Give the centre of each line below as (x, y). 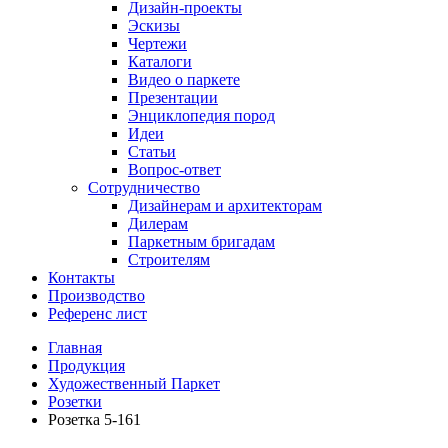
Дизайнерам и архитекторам (225, 205)
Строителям (169, 259)
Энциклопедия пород (201, 115)
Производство (96, 295)
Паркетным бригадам (201, 241)
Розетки (75, 401)
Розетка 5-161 (94, 419)
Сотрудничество (144, 187)
